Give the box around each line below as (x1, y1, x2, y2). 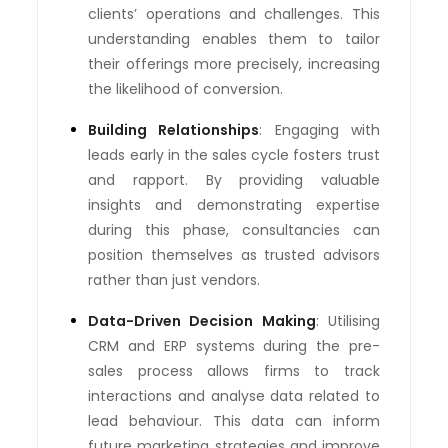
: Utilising (315, 310, 380, 331)
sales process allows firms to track (88, 360, 380, 381)
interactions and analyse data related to (88, 385, 380, 406)
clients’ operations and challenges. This (88, 3, 380, 24)
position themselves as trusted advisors (88, 244, 380, 265)
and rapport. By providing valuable (88, 169, 380, 190)
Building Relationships (88, 119, 260, 140)
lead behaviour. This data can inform (88, 410, 380, 431)
